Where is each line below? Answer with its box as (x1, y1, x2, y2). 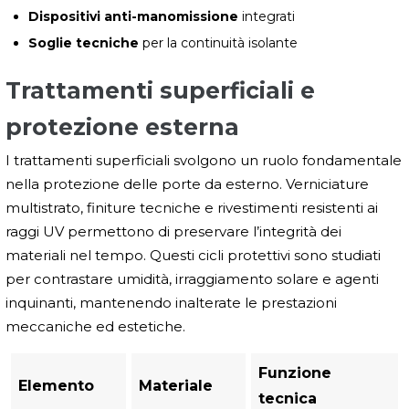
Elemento (18, 377, 94, 395)
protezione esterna (5, 113, 239, 142)
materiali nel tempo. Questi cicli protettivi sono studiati (5, 246, 381, 265)
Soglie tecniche (28, 35, 139, 52)
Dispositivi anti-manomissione (28, 8, 238, 26)
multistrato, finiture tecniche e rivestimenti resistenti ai (5, 199, 378, 217)
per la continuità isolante (139, 35, 298, 52)
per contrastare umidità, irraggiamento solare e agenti (5, 270, 379, 288)
